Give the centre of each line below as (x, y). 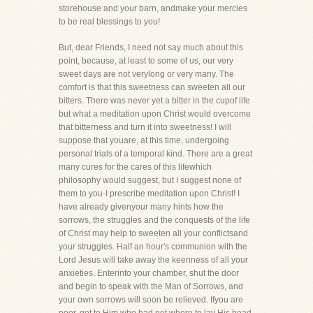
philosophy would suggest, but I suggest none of (150, 180)
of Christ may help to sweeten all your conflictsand (153, 233)
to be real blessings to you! (109, 22)
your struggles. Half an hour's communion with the (153, 247)
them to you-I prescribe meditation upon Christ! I (149, 194)
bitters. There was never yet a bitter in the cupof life (154, 101)
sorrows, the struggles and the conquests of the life (154, 220)
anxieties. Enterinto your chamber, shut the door (149, 273)
